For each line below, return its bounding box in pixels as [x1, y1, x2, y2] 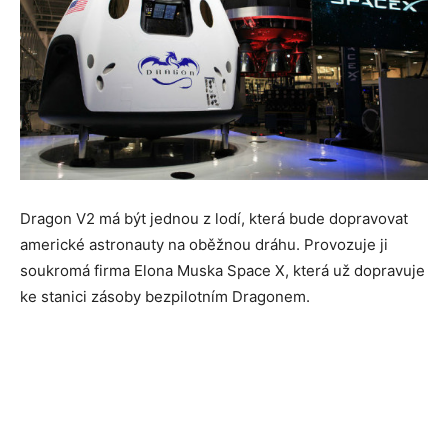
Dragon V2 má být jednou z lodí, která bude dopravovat [20, 208, 408, 228]
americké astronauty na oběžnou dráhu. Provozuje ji [20, 234, 388, 254]
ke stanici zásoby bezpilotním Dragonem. [20, 286, 310, 306]
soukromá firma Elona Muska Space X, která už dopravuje [20, 260, 425, 280]
